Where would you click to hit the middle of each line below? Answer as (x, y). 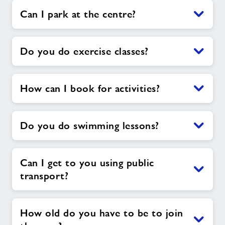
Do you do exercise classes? (84, 51)
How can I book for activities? (90, 88)
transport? (44, 176)
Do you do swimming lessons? (90, 126)
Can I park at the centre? (78, 14)
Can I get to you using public (87, 163)
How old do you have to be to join (102, 213)
